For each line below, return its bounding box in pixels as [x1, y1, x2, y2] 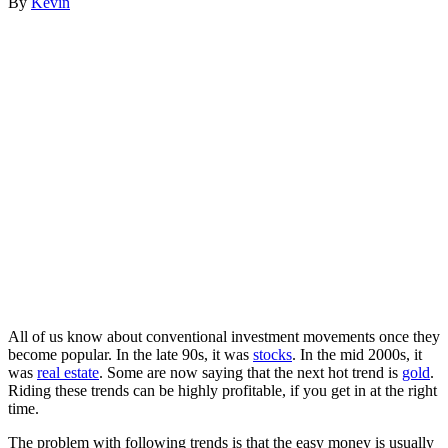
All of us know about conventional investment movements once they [8, 327, 440, 345]
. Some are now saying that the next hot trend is [99, 363, 402, 381]
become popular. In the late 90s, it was [8, 345, 253, 363]
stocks [253, 345, 292, 363]
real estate [37, 363, 99, 381]
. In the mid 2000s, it [292, 345, 422, 363]
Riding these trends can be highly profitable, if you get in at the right [8, 381, 437, 399]
